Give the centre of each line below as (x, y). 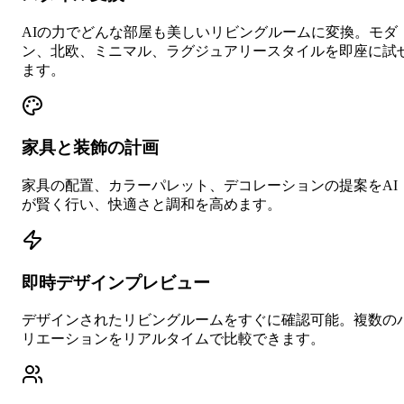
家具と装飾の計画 (90, 148)
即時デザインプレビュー (116, 282)
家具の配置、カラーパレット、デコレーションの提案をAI (210, 185)
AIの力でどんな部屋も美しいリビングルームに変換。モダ (210, 32)
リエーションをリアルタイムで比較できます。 (173, 339)
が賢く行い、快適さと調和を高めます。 (151, 204)
